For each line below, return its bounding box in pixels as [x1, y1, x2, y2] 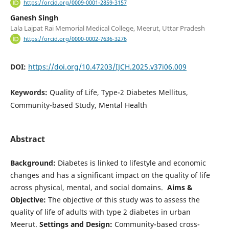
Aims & [167, 182, 193, 192]
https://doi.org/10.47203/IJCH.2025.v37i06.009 [28, 62, 187, 72]
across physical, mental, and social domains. [10, 182, 167, 192]
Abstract [10, 133, 45, 145]
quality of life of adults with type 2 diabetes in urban [10, 207, 191, 217]
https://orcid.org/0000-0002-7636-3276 [23, 35, 127, 43]
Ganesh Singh [10, 13, 58, 23]
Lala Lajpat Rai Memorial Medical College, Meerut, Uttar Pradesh [10, 24, 205, 33]
